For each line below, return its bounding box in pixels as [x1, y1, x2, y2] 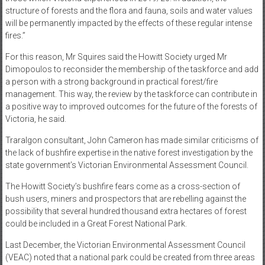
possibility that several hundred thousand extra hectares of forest [5, 206, 247, 216]
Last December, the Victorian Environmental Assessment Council [5, 240, 245, 250]
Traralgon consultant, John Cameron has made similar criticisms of [5, 135, 258, 146]
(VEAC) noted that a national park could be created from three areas [5, 253, 255, 263]
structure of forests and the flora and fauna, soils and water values [5, 6, 253, 16]
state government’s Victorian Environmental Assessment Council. [5, 160, 248, 170]
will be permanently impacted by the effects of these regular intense [5, 18, 252, 28]
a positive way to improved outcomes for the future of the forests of [5, 102, 257, 112]
